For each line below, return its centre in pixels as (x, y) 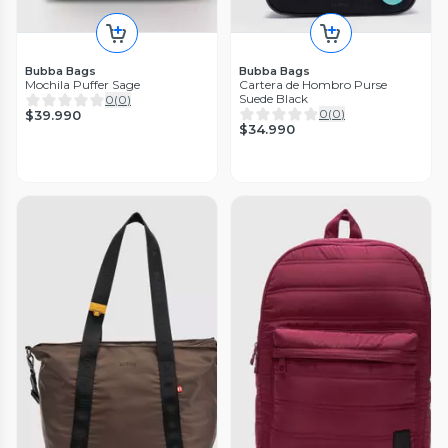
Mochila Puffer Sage (82, 85)
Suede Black (273, 99)
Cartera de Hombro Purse (313, 85)
